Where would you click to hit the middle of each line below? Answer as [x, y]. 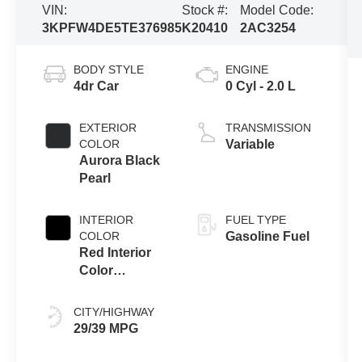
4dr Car [97, 86]
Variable [250, 144]
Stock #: [205, 10]
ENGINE [246, 69]
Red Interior [116, 252]
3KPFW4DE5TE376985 [112, 27]
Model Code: [277, 10]
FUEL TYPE [255, 219]
